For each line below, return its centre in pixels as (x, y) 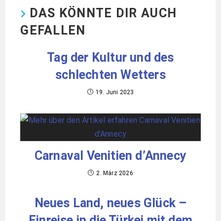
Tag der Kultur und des (110, 57)
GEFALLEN (53, 30)
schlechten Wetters (110, 74)
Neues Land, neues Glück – (110, 203)
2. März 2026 (115, 173)
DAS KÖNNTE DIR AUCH (103, 13)
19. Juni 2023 (115, 92)
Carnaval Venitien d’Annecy (110, 155)
